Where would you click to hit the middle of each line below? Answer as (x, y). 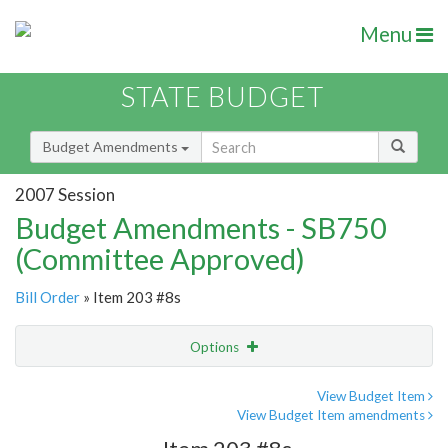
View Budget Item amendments (332, 415)
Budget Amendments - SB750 (201, 228)
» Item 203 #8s (130, 297)
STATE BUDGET (222, 97)
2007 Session (65, 194)
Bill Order (47, 297)
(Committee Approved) (160, 259)
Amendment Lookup (83, 430)
